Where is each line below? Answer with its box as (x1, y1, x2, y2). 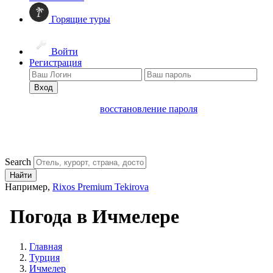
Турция (29, 252, 60, 263)
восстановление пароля (100, 104, 197, 114)
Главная (29, 241, 62, 252)
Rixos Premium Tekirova (52, 182, 149, 192)
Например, (5, 182, 52, 192)
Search (5, 157, 31, 167)
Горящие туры (49, 14, 110, 24)
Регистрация (29, 57, 82, 68)
